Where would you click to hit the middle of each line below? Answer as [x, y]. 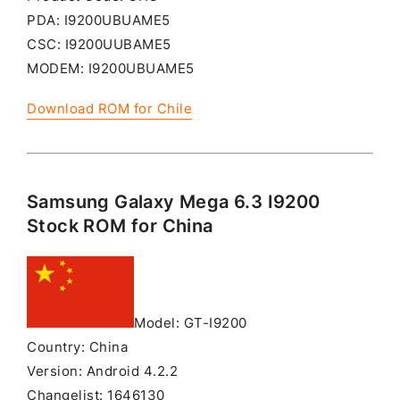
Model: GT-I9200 [191, 324]
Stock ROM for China [120, 226]
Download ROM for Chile [109, 109]
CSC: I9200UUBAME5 [99, 45]
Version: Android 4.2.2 [102, 372]
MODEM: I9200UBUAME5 [111, 69]
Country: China [77, 348]
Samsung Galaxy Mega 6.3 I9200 [174, 202]
